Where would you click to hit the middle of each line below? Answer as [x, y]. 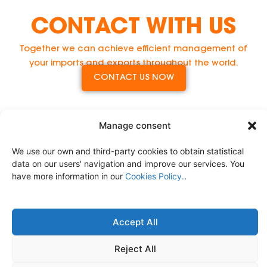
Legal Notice [51, 247]
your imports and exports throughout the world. [133, 63]
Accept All [135, 222]
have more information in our [69, 176]
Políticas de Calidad [133, 261]
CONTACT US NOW [133, 78]
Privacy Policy [128, 247]
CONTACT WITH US [133, 28]
